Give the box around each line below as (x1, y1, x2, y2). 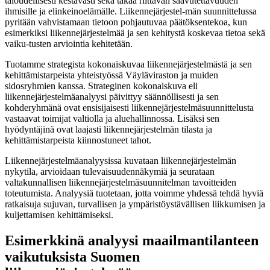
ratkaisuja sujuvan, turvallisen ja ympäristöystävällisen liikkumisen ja (5, 198, 265, 209)
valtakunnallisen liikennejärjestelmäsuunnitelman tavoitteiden (5, 177, 236, 187)
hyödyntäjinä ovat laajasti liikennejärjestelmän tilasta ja (5, 124, 212, 134)
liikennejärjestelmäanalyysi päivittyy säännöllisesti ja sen (5, 91, 219, 102)
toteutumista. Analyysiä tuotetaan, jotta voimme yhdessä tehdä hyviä (5, 187, 263, 198)
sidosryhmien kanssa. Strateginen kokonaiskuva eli (5, 80, 198, 91)
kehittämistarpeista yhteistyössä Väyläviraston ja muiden (5, 69, 218, 80)
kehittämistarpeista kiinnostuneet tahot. (5, 134, 151, 145)
